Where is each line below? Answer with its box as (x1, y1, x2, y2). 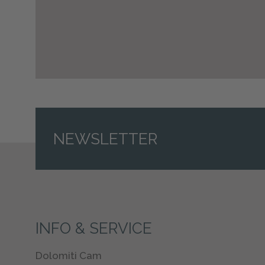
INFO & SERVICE (35, 219, 153, 237)
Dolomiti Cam (35, 250, 102, 261)
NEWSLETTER (53, 130, 158, 148)
